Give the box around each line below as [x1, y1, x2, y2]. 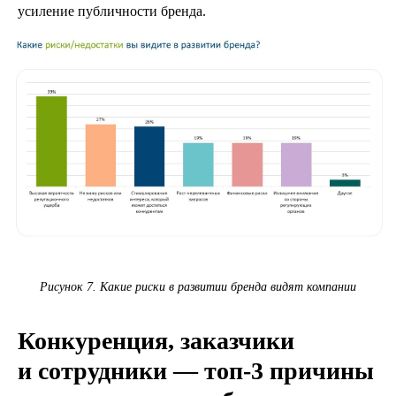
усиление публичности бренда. [18, 4, 206, 19]
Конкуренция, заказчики [18, 327, 294, 355]
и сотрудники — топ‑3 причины [18, 357, 374, 385]
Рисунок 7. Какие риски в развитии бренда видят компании [40, 280, 356, 294]
